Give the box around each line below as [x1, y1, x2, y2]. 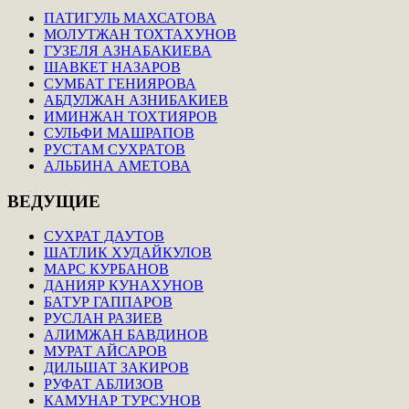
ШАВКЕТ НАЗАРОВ [44, 58, 181, 75]
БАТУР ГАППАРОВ [44, 294, 173, 310]
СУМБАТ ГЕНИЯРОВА [44, 75, 196, 91]
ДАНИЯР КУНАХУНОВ [44, 278, 204, 294]
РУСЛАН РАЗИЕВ [44, 310, 163, 327]
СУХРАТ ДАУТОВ [44, 228, 164, 245]
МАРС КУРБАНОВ [44, 261, 169, 278]
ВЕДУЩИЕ [7, 191, 100, 211]
